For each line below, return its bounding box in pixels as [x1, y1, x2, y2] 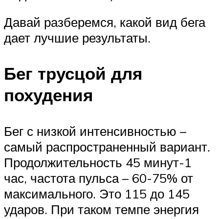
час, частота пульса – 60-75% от [4, 170, 193, 186]
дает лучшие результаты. [4, 30, 151, 46]
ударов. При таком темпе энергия [4, 201, 199, 217]
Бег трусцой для [4, 63, 142, 85]
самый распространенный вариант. [4, 138, 210, 154]
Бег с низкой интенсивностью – [4, 123, 186, 139]
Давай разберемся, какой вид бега [4, 14, 205, 30]
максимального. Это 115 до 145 [4, 185, 190, 201]
